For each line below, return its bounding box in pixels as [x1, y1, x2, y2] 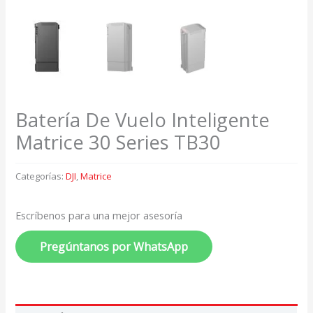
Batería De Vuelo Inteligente [15, 106, 270, 133]
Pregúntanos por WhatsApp [40, 239, 189, 255]
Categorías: [15, 169, 66, 182]
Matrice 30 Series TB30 [15, 129, 221, 155]
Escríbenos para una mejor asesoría [15, 208, 183, 223]
